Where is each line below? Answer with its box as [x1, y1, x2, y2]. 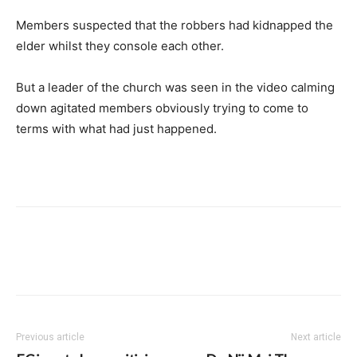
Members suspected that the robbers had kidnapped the [16, 18, 333, 33]
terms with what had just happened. [16, 121, 217, 136]
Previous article [16, 331, 84, 343]
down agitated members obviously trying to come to [16, 100, 308, 116]
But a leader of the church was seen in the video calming [16, 80, 335, 95]
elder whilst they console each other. [16, 38, 224, 53]
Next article [291, 331, 341, 343]
